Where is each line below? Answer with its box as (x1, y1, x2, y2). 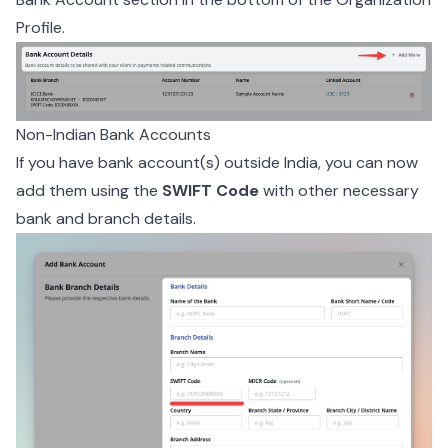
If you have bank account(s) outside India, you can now (16, 151, 418, 173)
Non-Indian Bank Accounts (16, 123, 211, 145)
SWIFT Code (162, 179, 259, 201)
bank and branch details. (16, 207, 196, 229)
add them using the (16, 179, 162, 201)
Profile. (16, 16, 65, 38)
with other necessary (259, 179, 419, 201)
